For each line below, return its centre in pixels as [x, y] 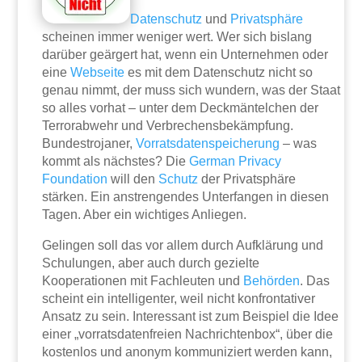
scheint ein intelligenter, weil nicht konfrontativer [179, 299]
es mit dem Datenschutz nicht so [219, 73]
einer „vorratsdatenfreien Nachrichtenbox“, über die [188, 335]
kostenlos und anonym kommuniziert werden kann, [187, 352]
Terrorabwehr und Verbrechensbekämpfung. [168, 126]
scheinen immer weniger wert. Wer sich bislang [177, 37]
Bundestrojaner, [89, 144]
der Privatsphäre [247, 179]
